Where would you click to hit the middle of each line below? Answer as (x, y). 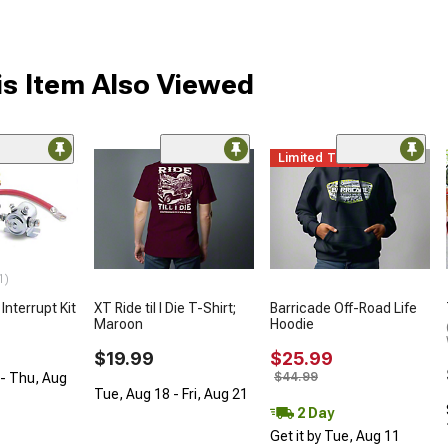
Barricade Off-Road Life (343, 307)
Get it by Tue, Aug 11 (335, 435)
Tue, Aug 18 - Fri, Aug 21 (171, 393)
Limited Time (318, 158)
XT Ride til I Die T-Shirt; (165, 307)
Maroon (118, 323)
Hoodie (292, 323)
